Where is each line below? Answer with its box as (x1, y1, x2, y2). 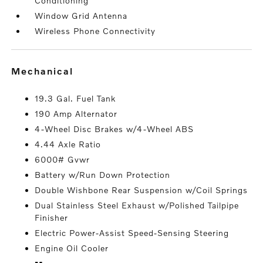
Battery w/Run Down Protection (35, 170, 171, 180)
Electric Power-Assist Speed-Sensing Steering (35, 228, 230, 238)
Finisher (35, 213, 69, 223)
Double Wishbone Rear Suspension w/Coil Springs (35, 185, 248, 195)
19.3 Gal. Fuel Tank (35, 93, 116, 104)
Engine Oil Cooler (35, 243, 109, 254)
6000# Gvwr (35, 154, 90, 165)
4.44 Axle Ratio (35, 139, 102, 150)
